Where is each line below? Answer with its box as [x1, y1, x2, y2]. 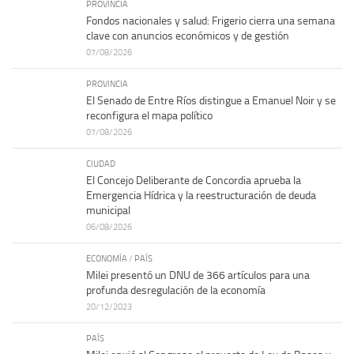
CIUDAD [86, 158, 115, 170]
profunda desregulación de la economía [86, 284, 265, 298]
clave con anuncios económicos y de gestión [86, 29, 289, 43]
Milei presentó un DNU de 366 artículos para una [86, 269, 310, 283]
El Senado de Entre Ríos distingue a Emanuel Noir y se [86, 94, 336, 108]
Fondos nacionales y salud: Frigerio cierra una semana [86, 14, 335, 28]
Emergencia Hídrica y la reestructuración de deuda [86, 189, 316, 203]
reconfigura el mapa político [86, 109, 213, 123]
